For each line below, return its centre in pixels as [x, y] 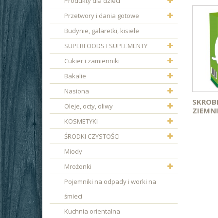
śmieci [73, 196]
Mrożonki [78, 166]
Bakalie [75, 76]
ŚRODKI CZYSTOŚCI [92, 136]
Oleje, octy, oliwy [89, 106]
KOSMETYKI [81, 121]
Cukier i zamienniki [92, 61]
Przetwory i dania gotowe [102, 16]
